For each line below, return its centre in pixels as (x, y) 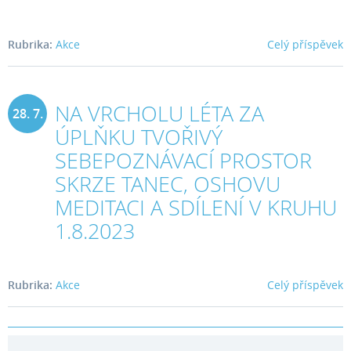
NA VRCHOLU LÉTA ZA (159, 114)
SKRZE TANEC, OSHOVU (168, 184)
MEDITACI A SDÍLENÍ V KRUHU (196, 208)
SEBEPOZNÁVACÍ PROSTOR (183, 161)
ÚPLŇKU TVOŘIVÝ (139, 137)
